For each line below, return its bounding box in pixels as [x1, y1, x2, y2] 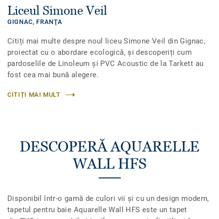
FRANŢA [36, 18, 63, 26]
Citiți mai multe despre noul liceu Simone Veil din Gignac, [7, 37, 206, 46]
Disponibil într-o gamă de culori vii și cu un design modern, [7, 194, 209, 203]
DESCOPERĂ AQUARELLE [20, 138, 199, 155]
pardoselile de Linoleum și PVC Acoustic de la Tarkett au [7, 59, 204, 68]
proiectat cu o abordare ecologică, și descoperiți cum [7, 48, 192, 57]
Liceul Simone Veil [7, 3, 107, 18]
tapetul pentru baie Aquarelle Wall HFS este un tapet [7, 205, 187, 215]
